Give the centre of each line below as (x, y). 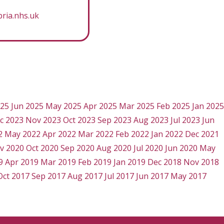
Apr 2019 (21, 162)
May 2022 (22, 134)
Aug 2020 (114, 148)
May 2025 (63, 106)
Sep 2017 (48, 176)
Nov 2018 (201, 162)
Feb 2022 (132, 134)
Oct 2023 (79, 120)
